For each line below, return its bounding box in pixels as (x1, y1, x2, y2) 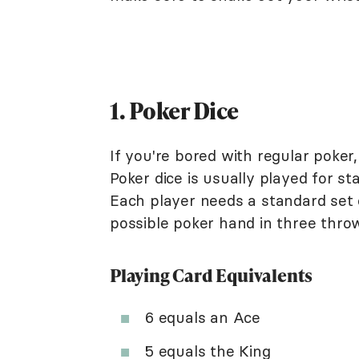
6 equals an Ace (145, 307, 260, 327)
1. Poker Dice (110, 95, 239, 126)
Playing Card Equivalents (110, 262, 313, 288)
